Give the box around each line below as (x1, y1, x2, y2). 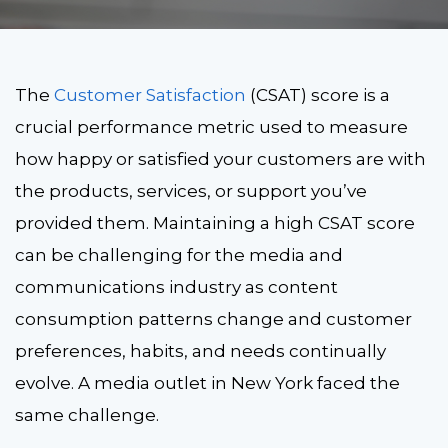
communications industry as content (15, 276, 338, 297)
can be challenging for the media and (15, 244, 343, 265)
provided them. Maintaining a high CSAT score (15, 212, 415, 233)
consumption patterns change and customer (15, 308, 412, 329)
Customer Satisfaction (54, 84, 246, 105)
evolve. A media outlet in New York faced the (15, 372, 400, 393)
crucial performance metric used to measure (15, 116, 408, 137)
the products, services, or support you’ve (15, 180, 367, 201)
